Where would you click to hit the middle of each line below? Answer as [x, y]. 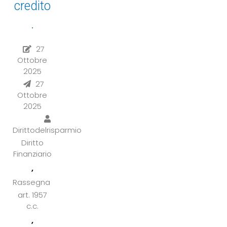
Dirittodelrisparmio [47, 130]
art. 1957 [32, 195]
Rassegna [31, 182]
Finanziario [32, 154]
